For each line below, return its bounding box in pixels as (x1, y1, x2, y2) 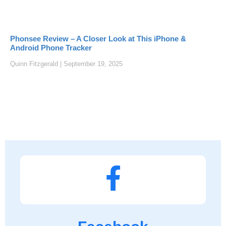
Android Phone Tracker (10, 43, 92, 52)
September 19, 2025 (62, 60, 123, 68)
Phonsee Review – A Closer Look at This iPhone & (10, 34, 186, 43)
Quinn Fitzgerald (10, 60, 60, 68)
